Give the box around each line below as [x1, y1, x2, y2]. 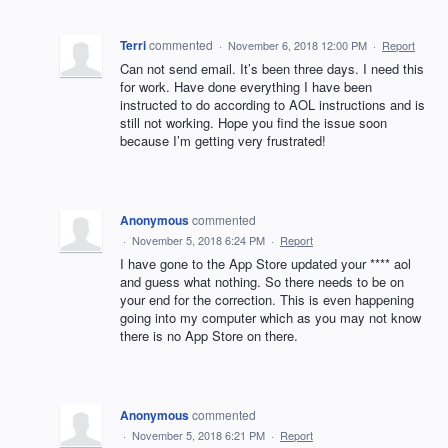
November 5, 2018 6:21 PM [132, 427, 265, 444]
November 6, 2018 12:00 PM [228, 37, 367, 54]
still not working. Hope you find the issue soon [120, 113, 387, 133]
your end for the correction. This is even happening [120, 290, 414, 310]
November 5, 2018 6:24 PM [132, 232, 265, 249]
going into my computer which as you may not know [120, 308, 421, 328]
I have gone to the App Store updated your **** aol [120, 254, 411, 274]
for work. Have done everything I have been [120, 77, 372, 97]
